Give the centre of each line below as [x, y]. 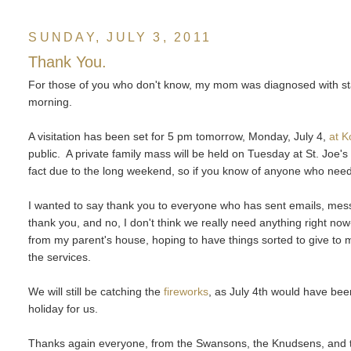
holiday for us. [65, 309]
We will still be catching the [96, 292]
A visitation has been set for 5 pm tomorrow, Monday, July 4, [179, 137]
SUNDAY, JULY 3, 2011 [120, 37]
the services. [62, 257]
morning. [51, 102]
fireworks [186, 292]
